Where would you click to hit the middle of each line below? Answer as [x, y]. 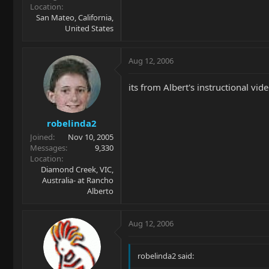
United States [89, 28]
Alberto [100, 191]
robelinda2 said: [166, 256]
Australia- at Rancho [78, 180]
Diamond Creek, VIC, [77, 169]
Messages [48, 148]
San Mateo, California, [75, 17]
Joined [41, 137]
